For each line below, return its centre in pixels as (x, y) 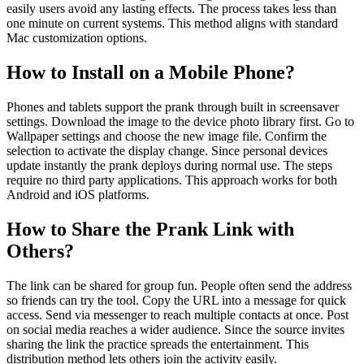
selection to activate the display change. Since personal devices (167, 151)
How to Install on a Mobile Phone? (151, 73)
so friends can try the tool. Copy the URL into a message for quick (176, 301)
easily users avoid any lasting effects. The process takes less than (171, 9)
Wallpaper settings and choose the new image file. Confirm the (167, 136)
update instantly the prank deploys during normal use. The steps (169, 166)
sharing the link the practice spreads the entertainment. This (158, 344)
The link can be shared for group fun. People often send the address (179, 286)
